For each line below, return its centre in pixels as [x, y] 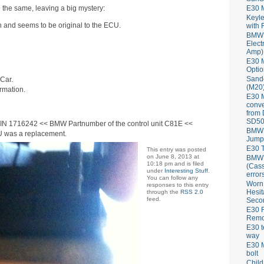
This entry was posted [176, 149]
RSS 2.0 [192, 192]
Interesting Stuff [186, 170]
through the [163, 192]
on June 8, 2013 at [173, 156]
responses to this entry [177, 184]
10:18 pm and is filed [175, 163]
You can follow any [172, 177]
